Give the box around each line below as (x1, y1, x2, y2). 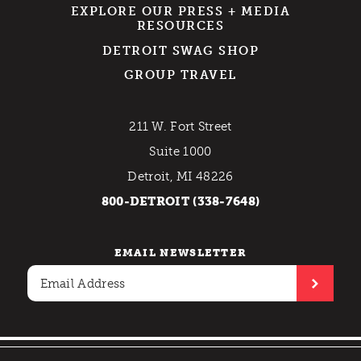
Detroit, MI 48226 (127, 169, 234, 185)
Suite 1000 (149, 144, 212, 160)
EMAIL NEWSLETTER (114, 247, 247, 259)
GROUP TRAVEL (123, 68, 237, 83)
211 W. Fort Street (129, 119, 232, 135)
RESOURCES (136, 18, 225, 33)
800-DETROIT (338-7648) (101, 194, 260, 210)
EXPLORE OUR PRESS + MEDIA (70, 3, 291, 19)
